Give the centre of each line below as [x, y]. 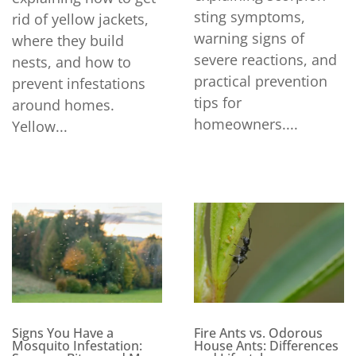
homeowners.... [246, 124]
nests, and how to [72, 62]
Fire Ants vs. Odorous [258, 333]
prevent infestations [79, 84]
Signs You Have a [63, 333]
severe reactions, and [265, 59]
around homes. [63, 105]
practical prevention [261, 81]
